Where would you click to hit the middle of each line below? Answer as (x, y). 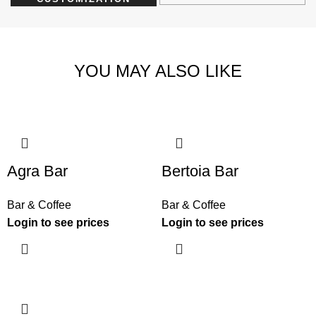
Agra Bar (38, 171)
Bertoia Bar (200, 171)
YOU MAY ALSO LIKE (158, 71)
